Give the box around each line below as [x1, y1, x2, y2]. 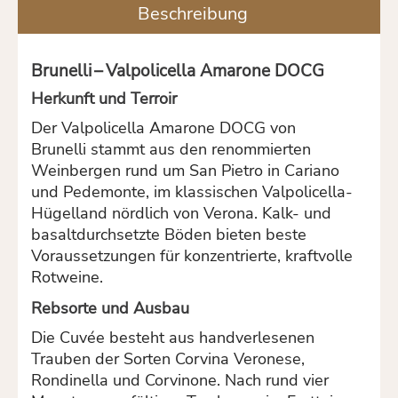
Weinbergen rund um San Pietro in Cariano [31, 160, 339, 182]
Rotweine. [31, 267, 103, 289]
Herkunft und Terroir [31, 88, 177, 110]
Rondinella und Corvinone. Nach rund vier [31, 370, 329, 392]
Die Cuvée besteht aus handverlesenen [31, 327, 314, 349]
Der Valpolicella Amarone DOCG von [31, 117, 296, 139]
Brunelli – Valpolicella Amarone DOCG [31, 59, 324, 84]
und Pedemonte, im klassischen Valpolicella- [31, 181, 353, 203]
